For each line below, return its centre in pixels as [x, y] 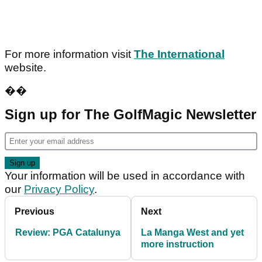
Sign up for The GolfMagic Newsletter [130, 114]
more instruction [177, 244]
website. [25, 67]
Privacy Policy [59, 189]
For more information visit [69, 54]
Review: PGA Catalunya [68, 232]
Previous [35, 211]
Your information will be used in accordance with [125, 175]
